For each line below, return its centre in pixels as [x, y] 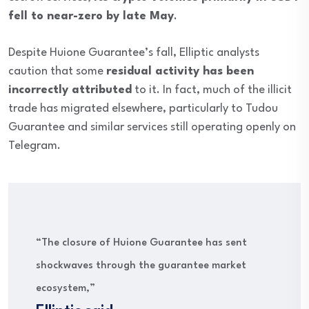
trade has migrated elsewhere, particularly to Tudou [143, 109]
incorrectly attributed [70, 90]
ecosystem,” [66, 289]
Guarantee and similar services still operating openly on [152, 128]
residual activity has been [180, 72]
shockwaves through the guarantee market [141, 266]
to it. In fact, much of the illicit [212, 90]
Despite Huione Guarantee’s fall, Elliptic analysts [134, 53]
